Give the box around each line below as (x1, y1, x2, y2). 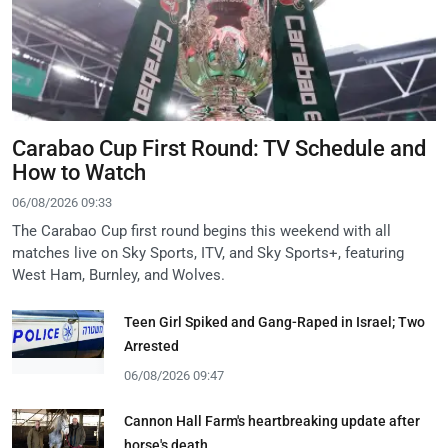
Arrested (124, 337, 179, 354)
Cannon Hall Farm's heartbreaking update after (124, 412, 420, 429)
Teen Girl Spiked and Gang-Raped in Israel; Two (124, 313, 425, 330)
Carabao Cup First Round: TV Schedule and (12, 135, 426, 161)
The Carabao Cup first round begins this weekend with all (12, 221, 391, 240)
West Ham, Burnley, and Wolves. (12, 265, 225, 284)
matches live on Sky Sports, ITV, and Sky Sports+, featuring (12, 243, 404, 262)
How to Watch (12, 159, 146, 185)
